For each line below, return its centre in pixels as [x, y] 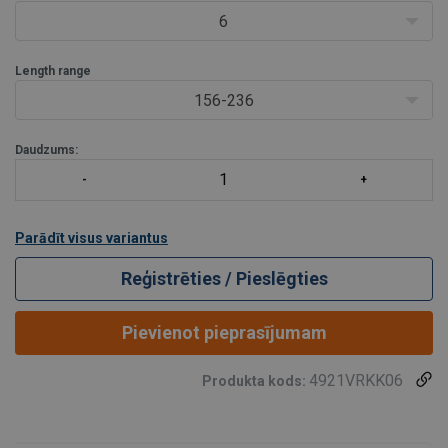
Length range [53, 70]
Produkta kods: [255, 380]
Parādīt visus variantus [91, 237]
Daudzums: [46, 149]
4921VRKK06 [356, 380]
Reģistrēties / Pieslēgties [224, 278]
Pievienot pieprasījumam [224, 332]
